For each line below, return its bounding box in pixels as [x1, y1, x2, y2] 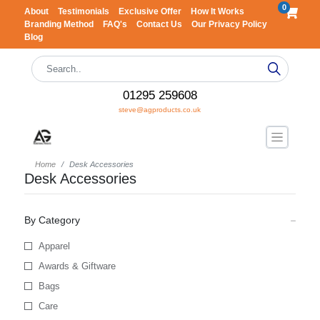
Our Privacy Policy [191, 19, 267, 29]
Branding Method [24, 19, 96, 29]
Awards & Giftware [38, 261, 116, 271]
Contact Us [136, 19, 184, 29]
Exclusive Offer [118, 6, 184, 16]
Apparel [38, 241, 70, 251]
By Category [24, 214, 80, 226]
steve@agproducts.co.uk [119, 106, 201, 114]
